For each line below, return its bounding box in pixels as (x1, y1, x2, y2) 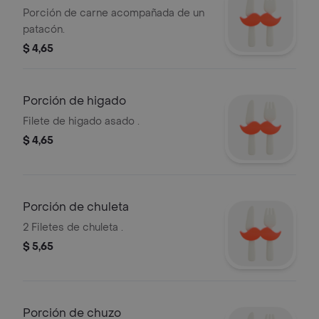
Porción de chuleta (23, 199, 129, 214)
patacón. (23, 23, 65, 36)
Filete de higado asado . (23, 115, 140, 128)
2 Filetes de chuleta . (23, 221, 123, 234)
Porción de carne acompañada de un (23, 6, 204, 20)
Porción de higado (23, 93, 126, 108)
